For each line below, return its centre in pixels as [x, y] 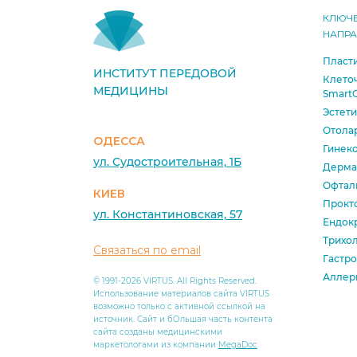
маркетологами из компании [156, 345]
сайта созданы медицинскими [158, 332]
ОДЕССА [119, 141]
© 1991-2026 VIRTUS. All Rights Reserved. [175, 281]
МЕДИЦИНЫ [131, 91]
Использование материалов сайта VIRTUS [181, 294]
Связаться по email [147, 250]
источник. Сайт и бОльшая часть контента [183, 319]
